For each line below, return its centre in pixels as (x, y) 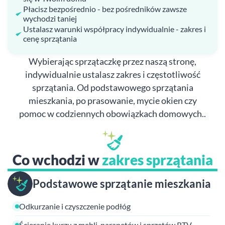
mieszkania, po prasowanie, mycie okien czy (113, 100)
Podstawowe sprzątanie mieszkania (122, 184)
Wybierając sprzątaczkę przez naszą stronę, (113, 61)
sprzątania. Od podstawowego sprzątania (113, 87)
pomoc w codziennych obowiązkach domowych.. (113, 114)
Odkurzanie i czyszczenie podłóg (75, 206)
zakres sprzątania (157, 160)
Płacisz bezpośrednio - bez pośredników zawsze (105, 9)
